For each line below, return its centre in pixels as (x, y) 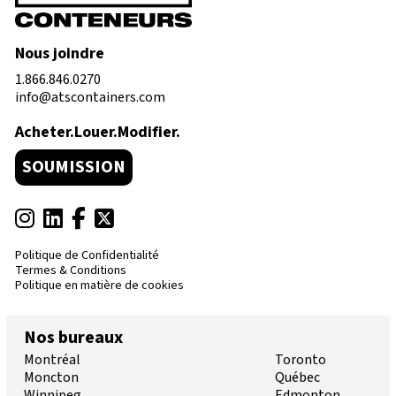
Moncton (51, 378)
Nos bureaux (73, 338)
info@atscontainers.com (90, 98)
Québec (297, 378)
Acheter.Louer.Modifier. (98, 133)
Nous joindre (60, 54)
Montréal (52, 360)
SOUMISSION (74, 168)
